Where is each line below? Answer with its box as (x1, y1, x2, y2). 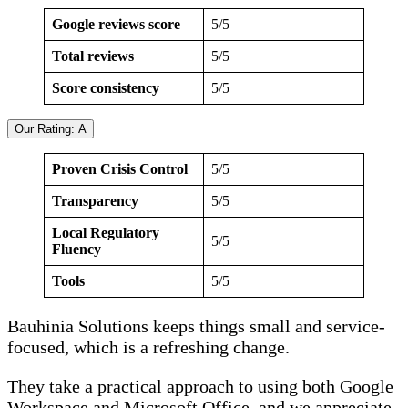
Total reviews (52, 48, 134, 65)
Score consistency (52, 80, 163, 97)
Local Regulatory (52, 225, 159, 241)
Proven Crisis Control (52, 161, 188, 178)
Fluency (52, 241, 101, 258)
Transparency (52, 193, 138, 209)
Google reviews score (52, 16, 180, 33)
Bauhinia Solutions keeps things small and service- (7, 316, 385, 337)
